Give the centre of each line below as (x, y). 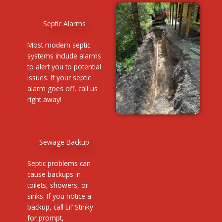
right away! (44, 100)
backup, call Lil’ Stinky (60, 207)
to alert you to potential (64, 67)
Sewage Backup (64, 142)
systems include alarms (64, 56)
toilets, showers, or (58, 185)
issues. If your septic (59, 78)
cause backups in (54, 174)
